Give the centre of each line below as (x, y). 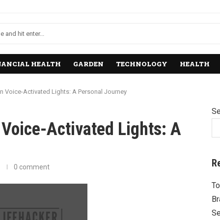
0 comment (32, 167)
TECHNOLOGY (142, 64)
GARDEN (88, 64)
